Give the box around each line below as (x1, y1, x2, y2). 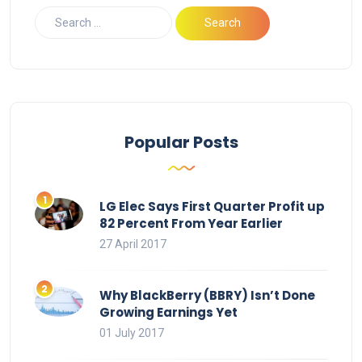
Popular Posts (124, 130, 238, 154)
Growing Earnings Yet (99, 303, 238, 321)
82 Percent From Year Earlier (99, 214, 283, 232)
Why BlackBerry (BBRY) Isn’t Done (99, 286, 315, 304)
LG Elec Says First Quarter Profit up (99, 197, 325, 215)
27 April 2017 (99, 237, 166, 250)
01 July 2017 (99, 326, 164, 339)
